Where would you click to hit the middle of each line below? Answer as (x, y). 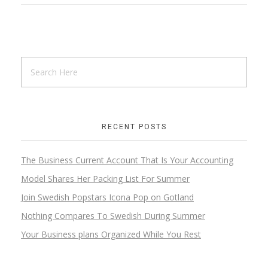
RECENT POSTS (134, 127)
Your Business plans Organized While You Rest (111, 234)
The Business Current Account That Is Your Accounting (127, 160)
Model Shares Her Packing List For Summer (105, 179)
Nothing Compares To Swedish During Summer (113, 215)
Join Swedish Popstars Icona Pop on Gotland (107, 197)
